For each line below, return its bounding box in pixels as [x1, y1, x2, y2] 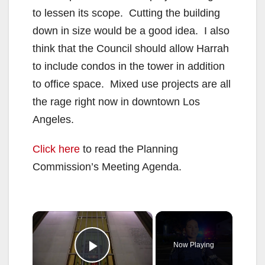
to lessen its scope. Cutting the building [33, 7, 220, 20]
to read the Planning [80, 143, 178, 156]
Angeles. [33, 114, 74, 126]
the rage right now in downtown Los [33, 96, 200, 108]
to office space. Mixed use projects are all [33, 78, 231, 91]
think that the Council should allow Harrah [33, 43, 229, 55]
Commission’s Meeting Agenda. [33, 161, 182, 173]
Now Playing [173, 241, 215, 250]
